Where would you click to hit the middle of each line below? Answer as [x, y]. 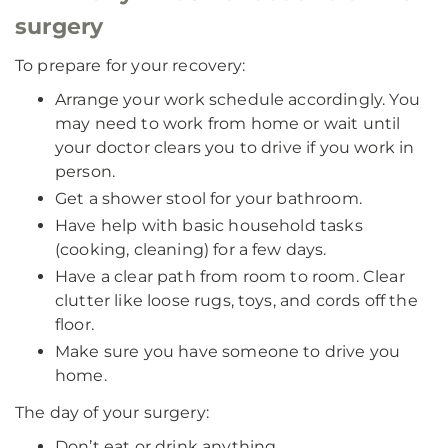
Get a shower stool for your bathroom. [208, 198]
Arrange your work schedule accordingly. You [237, 99]
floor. [74, 324]
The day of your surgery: [112, 412]
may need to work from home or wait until [228, 123]
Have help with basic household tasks [209, 225]
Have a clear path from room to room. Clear [230, 276]
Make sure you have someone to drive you [228, 351]
